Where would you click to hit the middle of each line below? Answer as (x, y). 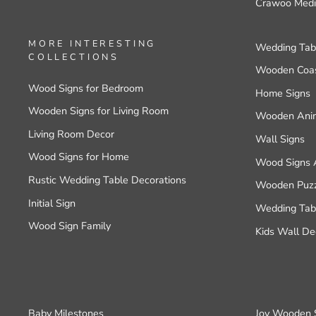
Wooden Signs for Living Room (98, 111)
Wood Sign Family (69, 226)
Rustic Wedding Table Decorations (107, 180)
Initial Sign (52, 203)
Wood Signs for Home (79, 157)
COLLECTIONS (74, 57)
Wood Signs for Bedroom (86, 88)
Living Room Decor (71, 134)
